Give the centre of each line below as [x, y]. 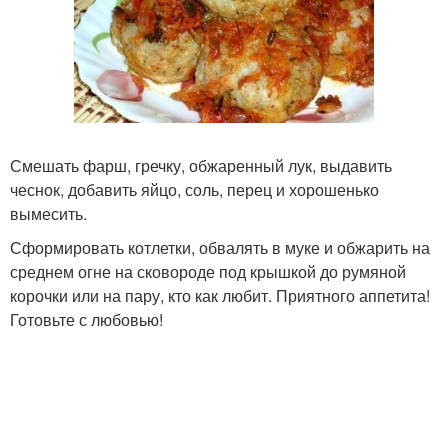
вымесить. [48, 213]
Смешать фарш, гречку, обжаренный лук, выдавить [201, 165]
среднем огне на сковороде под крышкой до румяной [208, 271]
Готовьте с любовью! [86, 319]
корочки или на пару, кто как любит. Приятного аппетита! [220, 295]
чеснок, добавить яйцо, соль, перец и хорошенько [194, 189]
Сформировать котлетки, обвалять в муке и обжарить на [220, 247]
